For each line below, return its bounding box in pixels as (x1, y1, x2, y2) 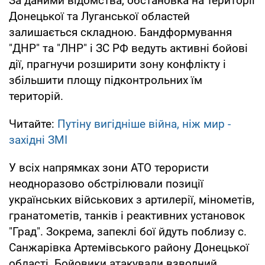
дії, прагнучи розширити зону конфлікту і (9, 57, 226, 71)
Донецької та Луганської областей (9, 9, 190, 23)
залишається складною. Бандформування (9, 25, 232, 39)
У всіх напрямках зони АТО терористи (9, 160, 209, 174)
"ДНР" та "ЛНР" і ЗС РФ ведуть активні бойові (9, 41, 248, 55)
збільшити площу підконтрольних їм (9, 73, 202, 87)
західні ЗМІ (9, 132, 67, 147)
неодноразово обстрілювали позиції (9, 176, 203, 190)
